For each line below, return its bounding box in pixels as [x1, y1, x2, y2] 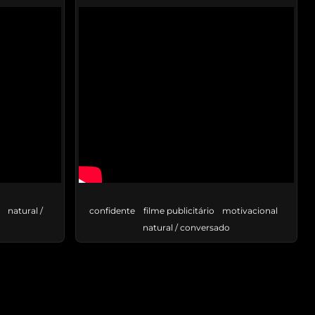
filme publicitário [143, 205, 214, 217]
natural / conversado [143, 222, 230, 233]
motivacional [222, 205, 278, 217]
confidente [89, 205, 136, 217]
